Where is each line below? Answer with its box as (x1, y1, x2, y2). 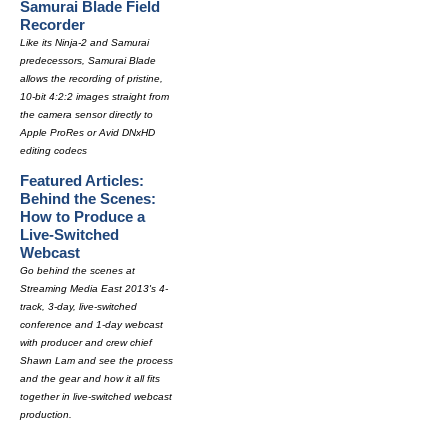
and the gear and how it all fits (20, 373, 160, 384)
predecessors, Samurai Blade (20, 55, 156, 66)
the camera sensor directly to (20, 109, 153, 120)
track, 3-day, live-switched (20, 301, 137, 312)
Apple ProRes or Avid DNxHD (20, 127, 155, 138)
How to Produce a (20, 208, 145, 225)
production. (20, 409, 72, 420)
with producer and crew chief (20, 337, 152, 348)
